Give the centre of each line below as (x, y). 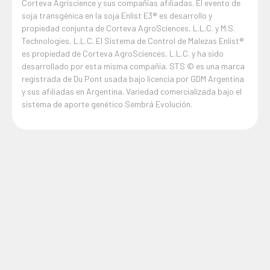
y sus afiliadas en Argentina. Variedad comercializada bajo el (132, 92)
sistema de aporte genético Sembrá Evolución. (107, 104)
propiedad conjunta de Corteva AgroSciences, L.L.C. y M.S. (128, 28)
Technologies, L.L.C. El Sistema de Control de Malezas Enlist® (133, 41)
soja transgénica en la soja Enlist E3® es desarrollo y (117, 16)
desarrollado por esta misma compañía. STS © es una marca (133, 66)
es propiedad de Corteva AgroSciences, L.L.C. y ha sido (123, 54)
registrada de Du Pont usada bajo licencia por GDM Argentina (133, 79)
